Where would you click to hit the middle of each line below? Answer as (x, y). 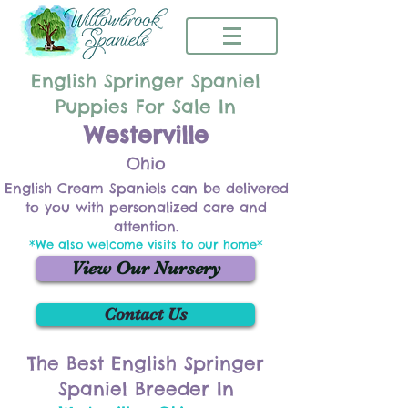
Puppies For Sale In (146, 106)
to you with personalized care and (146, 207)
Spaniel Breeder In (146, 388)
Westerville (146, 135)
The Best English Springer (146, 363)
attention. (146, 226)
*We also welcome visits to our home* (146, 244)
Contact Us (146, 314)
